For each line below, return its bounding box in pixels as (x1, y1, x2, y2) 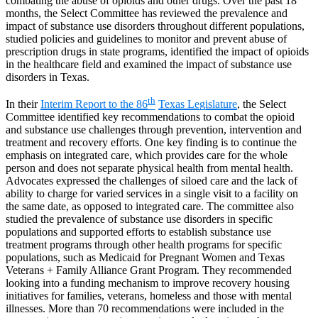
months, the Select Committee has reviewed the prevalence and (6, 7, 287, 20)
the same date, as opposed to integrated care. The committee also (6, 200, 294, 213)
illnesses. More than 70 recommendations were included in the (6, 302, 284, 315)
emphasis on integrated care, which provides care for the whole (6, 149, 287, 162)
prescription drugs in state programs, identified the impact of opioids (6, 45, 309, 58)
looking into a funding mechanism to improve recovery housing (6, 277, 290, 290)
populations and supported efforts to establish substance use (6, 226, 271, 238)
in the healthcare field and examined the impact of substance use (6, 58, 292, 71)
